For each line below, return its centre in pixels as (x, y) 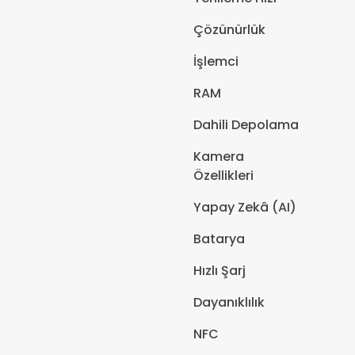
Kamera (219, 157)
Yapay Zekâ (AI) (245, 207)
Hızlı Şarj (219, 271)
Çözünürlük (229, 30)
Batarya (219, 239)
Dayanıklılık (229, 302)
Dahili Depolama (246, 125)
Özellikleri (223, 176)
